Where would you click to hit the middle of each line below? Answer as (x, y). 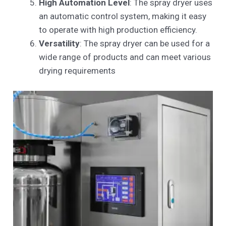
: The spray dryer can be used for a (145, 44)
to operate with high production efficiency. (118, 30)
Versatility (60, 44)
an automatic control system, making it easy (123, 16)
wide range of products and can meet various (125, 57)
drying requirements (77, 71)
